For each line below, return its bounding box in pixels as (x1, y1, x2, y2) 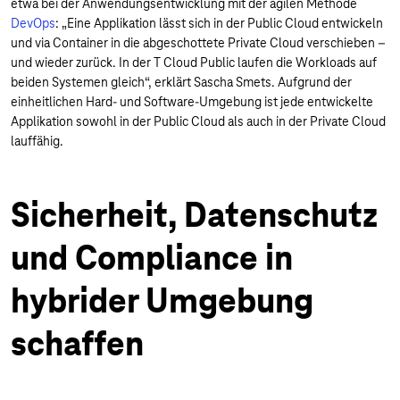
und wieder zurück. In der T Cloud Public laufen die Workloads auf (11, 54, 377, 71)
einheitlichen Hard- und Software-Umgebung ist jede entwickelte (11, 94, 373, 110)
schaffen (11, 322, 144, 365)
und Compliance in (11, 237, 293, 279)
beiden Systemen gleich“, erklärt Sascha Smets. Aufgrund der (11, 74, 352, 90)
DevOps (11, 15, 55, 31)
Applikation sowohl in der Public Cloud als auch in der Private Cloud (11, 113, 386, 129)
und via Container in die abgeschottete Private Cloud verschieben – (11, 35, 386, 51)
